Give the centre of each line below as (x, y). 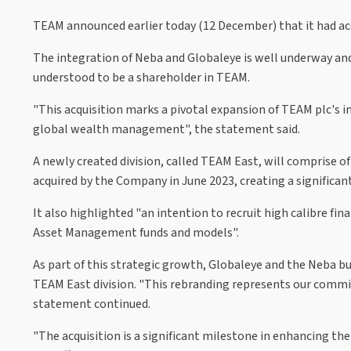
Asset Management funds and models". (136, 232)
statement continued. (92, 304)
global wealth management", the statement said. (166, 129)
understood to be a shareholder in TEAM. (141, 77)
